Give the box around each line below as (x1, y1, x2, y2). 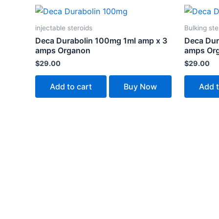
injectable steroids (35, 24, 92, 32)
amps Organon (35, 45, 90, 55)
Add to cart (50, 82, 92, 92)
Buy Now (124, 82, 157, 92)
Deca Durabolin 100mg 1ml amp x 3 (35, 35, 167, 45)
